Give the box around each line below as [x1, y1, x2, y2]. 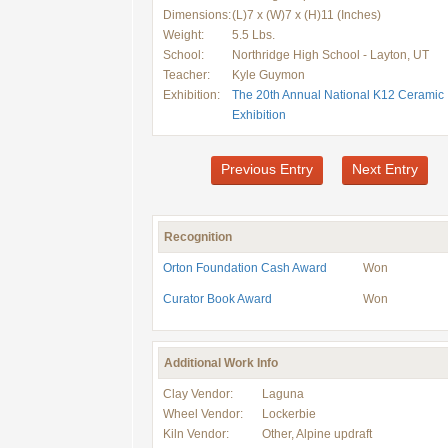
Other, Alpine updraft [262, 427, 372, 441]
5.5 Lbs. [232, 28, 275, 42]
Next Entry [351, 161, 418, 177]
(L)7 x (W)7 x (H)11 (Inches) [232, 8, 381, 22]
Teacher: [163, 68, 210, 82]
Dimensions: [163, 8, 231, 22]
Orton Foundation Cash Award [163, 261, 327, 275]
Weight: [163, 28, 204, 42]
